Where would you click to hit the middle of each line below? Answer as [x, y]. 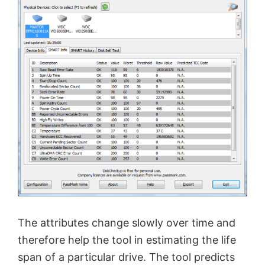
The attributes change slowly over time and [127, 223]
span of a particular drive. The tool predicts [126, 257]
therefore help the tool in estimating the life [127, 240]
